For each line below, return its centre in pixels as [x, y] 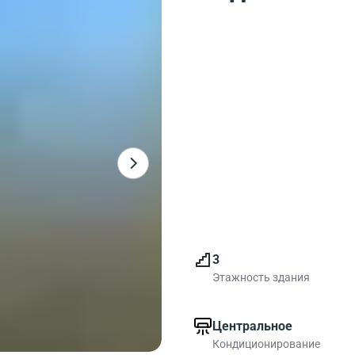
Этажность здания [261, 277]
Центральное [252, 326]
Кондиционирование [266, 344]
